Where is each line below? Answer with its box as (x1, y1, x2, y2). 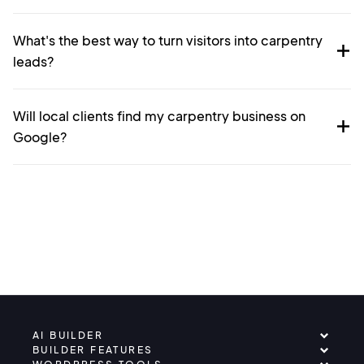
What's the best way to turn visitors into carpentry (13, 31, 323, 49)
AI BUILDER (32, 328, 103, 341)
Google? (13, 128, 67, 145)
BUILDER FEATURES (32, 343, 154, 356)
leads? (13, 52, 54, 70)
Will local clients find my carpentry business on (13, 106, 305, 124)
